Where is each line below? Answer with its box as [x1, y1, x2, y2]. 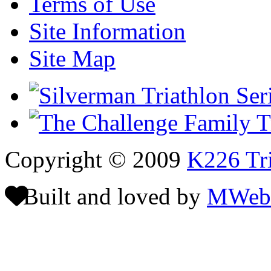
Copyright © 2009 [5, 146, 187, 173]
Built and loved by [17, 183, 207, 210]
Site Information [29, 18, 186, 45]
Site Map [29, 45, 116, 72]
